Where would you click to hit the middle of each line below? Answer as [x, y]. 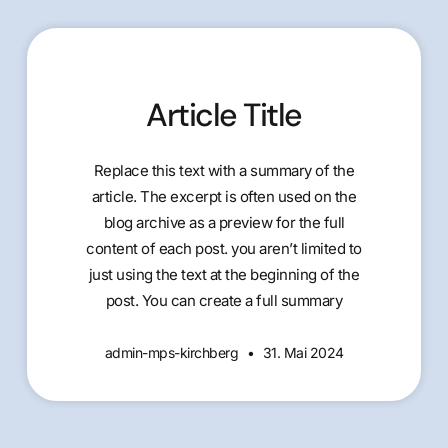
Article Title [224, 115]
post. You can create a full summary [224, 300]
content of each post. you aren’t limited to [224, 248]
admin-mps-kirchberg [173, 352]
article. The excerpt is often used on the [224, 196]
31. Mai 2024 [301, 352]
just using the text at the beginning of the [224, 274]
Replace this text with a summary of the [224, 170]
